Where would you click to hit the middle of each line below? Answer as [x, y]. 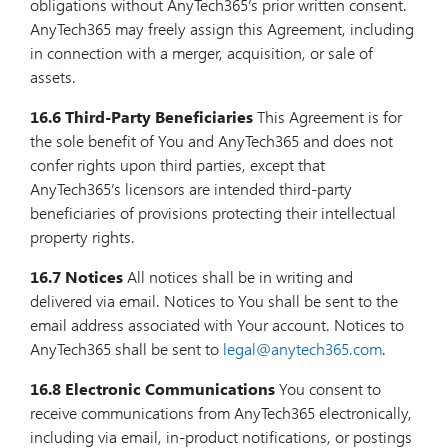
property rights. [82, 236]
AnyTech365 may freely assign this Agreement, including [222, 28]
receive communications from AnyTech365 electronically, [221, 412]
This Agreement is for [327, 116]
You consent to [328, 388]
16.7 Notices [76, 276]
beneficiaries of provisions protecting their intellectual [213, 212]
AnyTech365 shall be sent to [126, 348]
